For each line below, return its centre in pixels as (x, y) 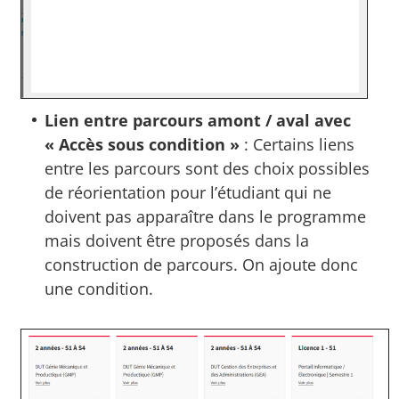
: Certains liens (297, 144)
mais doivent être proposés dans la (177, 240)
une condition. (99, 288)
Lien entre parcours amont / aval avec (198, 120)
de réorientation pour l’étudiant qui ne (188, 192)
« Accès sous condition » (142, 144)
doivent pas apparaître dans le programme (206, 216)
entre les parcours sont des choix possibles (208, 168)
